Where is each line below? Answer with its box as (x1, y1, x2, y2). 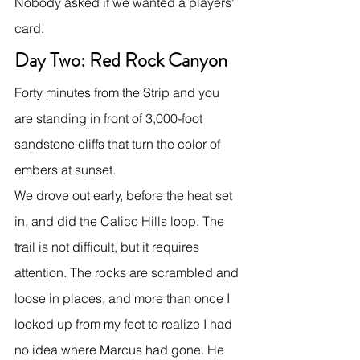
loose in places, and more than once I (14, 289, 233, 306)
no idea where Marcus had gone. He (14, 341, 227, 358)
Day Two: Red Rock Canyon (14, 46, 227, 74)
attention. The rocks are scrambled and (14, 264, 242, 280)
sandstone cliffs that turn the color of (14, 135, 223, 152)
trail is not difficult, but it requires (14, 238, 202, 255)
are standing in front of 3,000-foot (14, 109, 206, 126)
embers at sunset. (14, 161, 116, 178)
